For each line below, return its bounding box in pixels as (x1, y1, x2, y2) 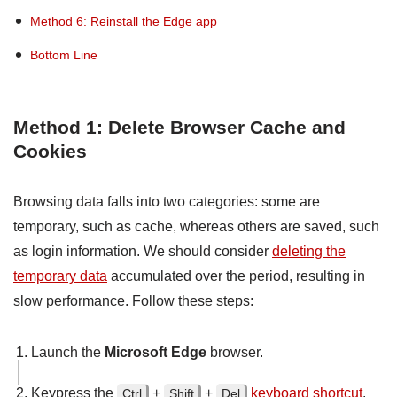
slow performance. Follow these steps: (13, 292, 253, 308)
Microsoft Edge (105, 344, 206, 360)
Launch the (31, 344, 105, 360)
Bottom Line (30, 47, 98, 62)
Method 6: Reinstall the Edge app (30, 13, 218, 28)
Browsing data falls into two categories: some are (13, 193, 320, 209)
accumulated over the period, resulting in (107, 268, 365, 284)
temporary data (13, 268, 107, 284)
